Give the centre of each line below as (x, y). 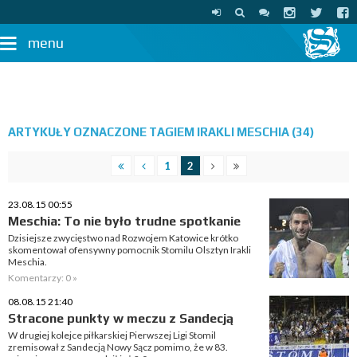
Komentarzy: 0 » (43, 278)
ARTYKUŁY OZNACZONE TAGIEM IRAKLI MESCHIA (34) (161, 132)
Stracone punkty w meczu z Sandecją (121, 318)
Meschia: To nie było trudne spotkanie (124, 221)
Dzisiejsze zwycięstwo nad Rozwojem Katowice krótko (123, 238)
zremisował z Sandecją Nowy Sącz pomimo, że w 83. (118, 347)
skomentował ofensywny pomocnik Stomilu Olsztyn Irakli (129, 250)
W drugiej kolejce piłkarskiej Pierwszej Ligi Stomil (112, 335)
